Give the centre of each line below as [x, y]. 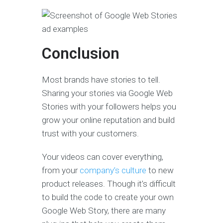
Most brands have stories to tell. [101, 80]
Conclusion [81, 54]
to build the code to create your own [108, 197]
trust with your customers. [90, 134]
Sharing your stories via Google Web [107, 93]
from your [61, 170]
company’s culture [113, 170]
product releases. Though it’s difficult [109, 184]
